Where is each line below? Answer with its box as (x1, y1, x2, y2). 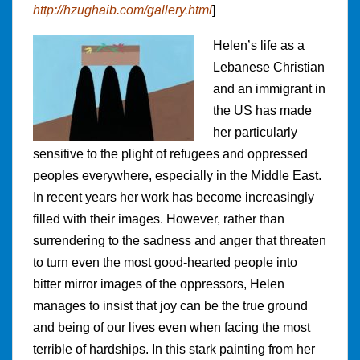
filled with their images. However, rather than (33, 212, 284, 227)
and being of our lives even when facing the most (33, 321, 310, 335)
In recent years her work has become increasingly (33, 190, 314, 205)
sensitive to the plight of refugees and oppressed (33, 147, 308, 162)
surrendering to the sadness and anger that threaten (33, 234, 326, 248)
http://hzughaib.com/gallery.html (33, 3, 212, 18)
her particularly (213, 125, 297, 140)
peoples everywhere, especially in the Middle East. (33, 169, 321, 183)
